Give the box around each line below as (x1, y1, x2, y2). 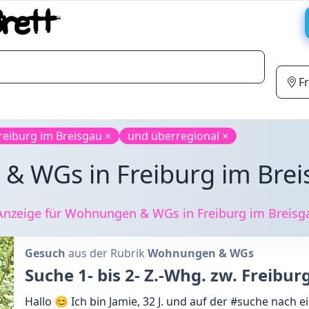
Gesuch (25, 246, 66, 261)
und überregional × (128, 128, 228, 143)
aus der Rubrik (66, 246, 148, 261)
